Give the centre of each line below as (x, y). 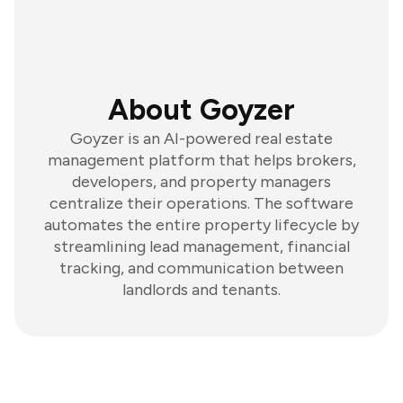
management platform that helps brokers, (201, 160)
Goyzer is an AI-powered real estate (201, 139)
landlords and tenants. (201, 290)
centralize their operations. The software (201, 203)
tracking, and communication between (201, 268)
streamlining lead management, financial (201, 246)
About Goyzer (201, 110)
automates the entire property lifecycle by (201, 225)
